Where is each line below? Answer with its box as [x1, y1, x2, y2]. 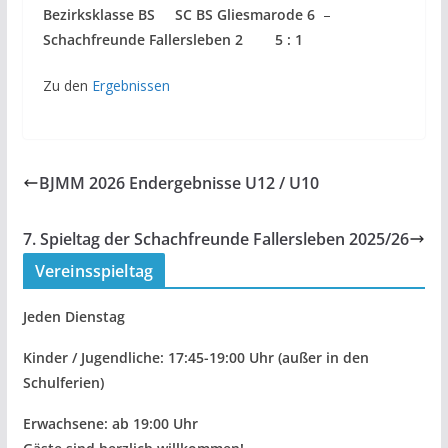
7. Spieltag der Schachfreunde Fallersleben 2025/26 [23, 227, 410, 250]
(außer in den [277, 347, 369, 367]
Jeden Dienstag [22, 306, 125, 326]
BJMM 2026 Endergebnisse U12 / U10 [38, 171, 319, 194]
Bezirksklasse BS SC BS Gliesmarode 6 [42, 4, 323, 24]
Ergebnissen [91, 75, 170, 95]
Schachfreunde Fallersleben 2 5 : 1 [42, 29, 303, 49]
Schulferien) [22, 372, 104, 392]
